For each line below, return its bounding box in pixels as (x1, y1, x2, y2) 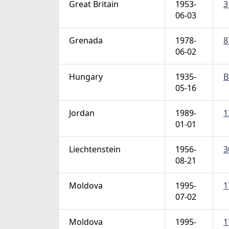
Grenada (69, 35, 103, 47)
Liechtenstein (69, 144, 121, 155)
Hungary (69, 71, 103, 83)
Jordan (69, 107, 95, 119)
